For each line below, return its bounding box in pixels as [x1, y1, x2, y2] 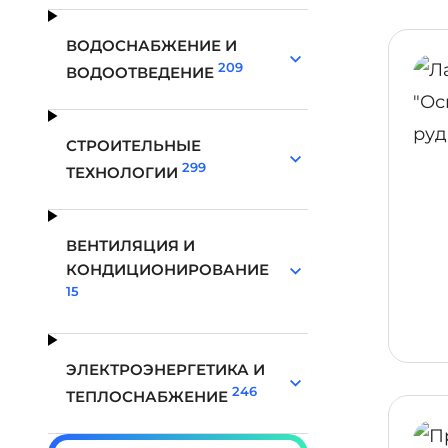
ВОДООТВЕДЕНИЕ [66, 63, 219, 82]
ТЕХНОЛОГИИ [66, 163, 183, 182]
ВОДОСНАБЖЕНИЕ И [66, 36, 238, 55]
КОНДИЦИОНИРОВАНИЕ [66, 260, 270, 279]
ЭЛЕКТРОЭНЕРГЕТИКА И [66, 360, 266, 379]
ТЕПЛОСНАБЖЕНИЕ [66, 387, 233, 406]
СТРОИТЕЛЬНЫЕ [66, 136, 202, 155]
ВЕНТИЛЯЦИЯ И [66, 236, 196, 255]
